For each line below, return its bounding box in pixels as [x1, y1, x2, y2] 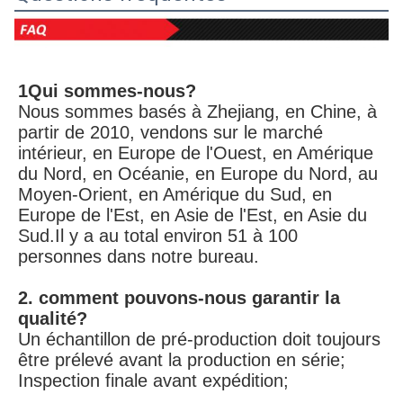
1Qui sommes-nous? [18, 81, 196, 101]
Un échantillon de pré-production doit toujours [18, 329, 381, 349]
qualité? [18, 309, 87, 328]
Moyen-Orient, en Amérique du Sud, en [18, 184, 332, 204]
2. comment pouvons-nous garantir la [18, 288, 340, 308]
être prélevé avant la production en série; [18, 350, 345, 370]
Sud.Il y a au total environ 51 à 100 [18, 226, 298, 246]
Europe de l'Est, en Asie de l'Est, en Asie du [18, 205, 367, 225]
